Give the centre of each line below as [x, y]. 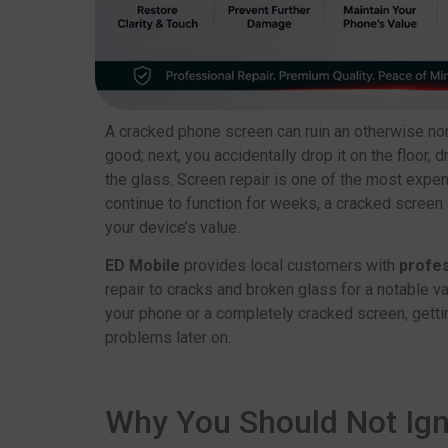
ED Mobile [144, 266]
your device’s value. [172, 227]
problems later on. [167, 338]
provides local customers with [291, 266]
